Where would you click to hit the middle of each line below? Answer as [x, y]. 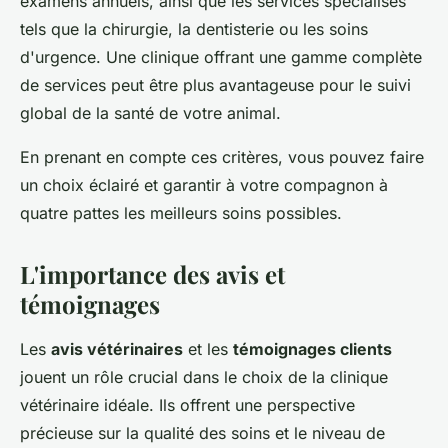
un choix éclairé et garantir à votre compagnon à [204, 185]
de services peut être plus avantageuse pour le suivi [215, 85]
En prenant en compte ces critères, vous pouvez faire [222, 157]
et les [208, 349]
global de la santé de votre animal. [150, 113]
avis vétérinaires [117, 349]
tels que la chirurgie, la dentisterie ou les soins [194, 29]
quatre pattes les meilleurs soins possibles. [181, 213]
